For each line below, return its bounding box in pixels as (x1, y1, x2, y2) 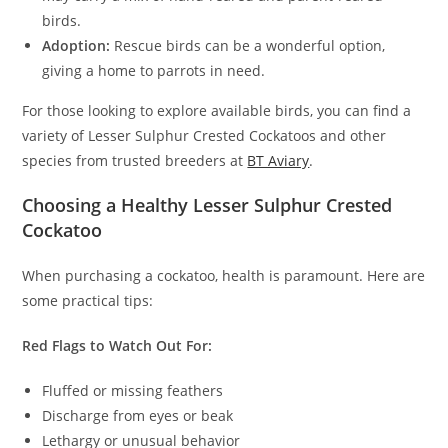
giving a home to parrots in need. (42, 61, 266, 81)
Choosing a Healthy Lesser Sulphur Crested (22, 193, 393, 218)
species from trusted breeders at (22, 151, 248, 171)
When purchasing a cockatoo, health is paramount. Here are (22, 266, 426, 286)
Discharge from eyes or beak (42, 406, 234, 426)
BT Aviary (247, 151, 310, 171)
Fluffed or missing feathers (42, 381, 224, 401)
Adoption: (42, 36, 111, 56)
